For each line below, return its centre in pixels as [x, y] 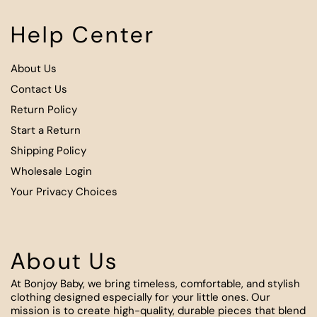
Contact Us [39, 89]
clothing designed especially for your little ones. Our [141, 297]
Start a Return [46, 130]
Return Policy [44, 110]
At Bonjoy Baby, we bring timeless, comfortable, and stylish [156, 284]
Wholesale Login [51, 171]
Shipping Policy [48, 151]
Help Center [83, 35]
